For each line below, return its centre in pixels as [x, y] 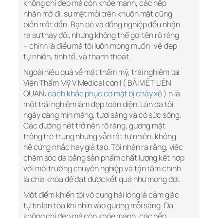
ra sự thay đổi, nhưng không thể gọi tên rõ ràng [101, 35]
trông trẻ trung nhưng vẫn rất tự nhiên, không [100, 136]
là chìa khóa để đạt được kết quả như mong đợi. [102, 179]
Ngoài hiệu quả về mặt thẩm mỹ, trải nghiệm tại [101, 72]
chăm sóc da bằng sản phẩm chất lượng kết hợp [104, 158]
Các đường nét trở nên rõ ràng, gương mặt [94, 126]
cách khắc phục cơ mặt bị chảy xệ [105, 94]
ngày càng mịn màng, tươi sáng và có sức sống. [102, 115]
